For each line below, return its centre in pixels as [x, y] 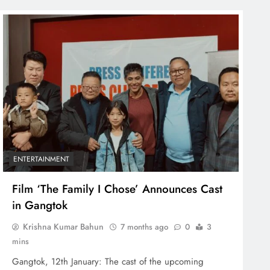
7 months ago [144, 227]
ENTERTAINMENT [41, 159]
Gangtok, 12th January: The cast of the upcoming [108, 261]
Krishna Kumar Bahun [63, 226]
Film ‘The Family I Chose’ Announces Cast [117, 189]
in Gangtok [40, 205]
